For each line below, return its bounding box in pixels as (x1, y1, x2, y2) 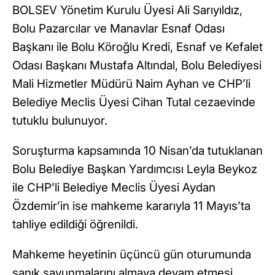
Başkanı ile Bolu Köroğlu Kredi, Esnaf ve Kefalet (12, 40, 263, 55)
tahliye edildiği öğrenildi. (12, 217, 138, 232)
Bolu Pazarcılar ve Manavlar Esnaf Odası (12, 21, 225, 36)
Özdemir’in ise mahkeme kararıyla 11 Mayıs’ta (12, 199, 250, 214)
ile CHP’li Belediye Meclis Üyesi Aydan (12, 180, 215, 195)
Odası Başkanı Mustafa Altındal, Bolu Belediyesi (12, 58, 261, 73)
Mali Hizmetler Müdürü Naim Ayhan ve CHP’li (12, 77, 250, 91)
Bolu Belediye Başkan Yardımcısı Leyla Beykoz (12, 162, 257, 177)
